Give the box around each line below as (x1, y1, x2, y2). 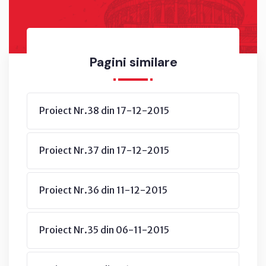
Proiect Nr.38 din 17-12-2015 (39, 104, 169, 116)
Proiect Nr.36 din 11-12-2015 (39, 183, 167, 196)
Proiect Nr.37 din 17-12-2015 (39, 144, 169, 156)
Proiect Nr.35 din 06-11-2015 (39, 223, 169, 236)
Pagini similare (88, 53, 178, 71)
